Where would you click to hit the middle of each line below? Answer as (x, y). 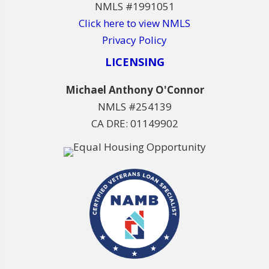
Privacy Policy (134, 40)
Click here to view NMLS (134, 23)
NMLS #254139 (134, 107)
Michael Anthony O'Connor (134, 90)
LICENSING (134, 62)
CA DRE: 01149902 (134, 123)
